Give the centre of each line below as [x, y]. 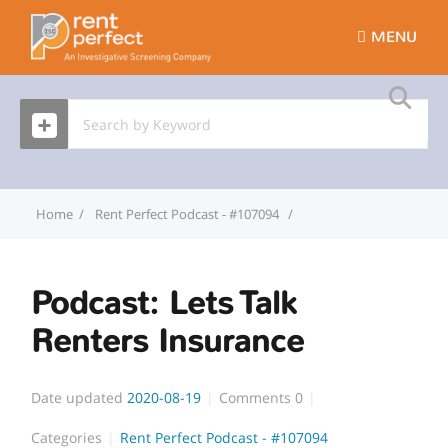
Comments [257, 397]
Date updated [77, 397]
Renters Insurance [168, 342]
